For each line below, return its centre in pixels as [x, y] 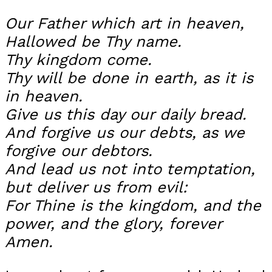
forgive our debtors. [79, 151]
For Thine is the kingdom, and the [133, 206]
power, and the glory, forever [113, 224]
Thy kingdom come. [78, 60]
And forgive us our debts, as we [125, 133]
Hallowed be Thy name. [93, 42]
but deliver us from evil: [96, 187]
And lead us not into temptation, [130, 169]
